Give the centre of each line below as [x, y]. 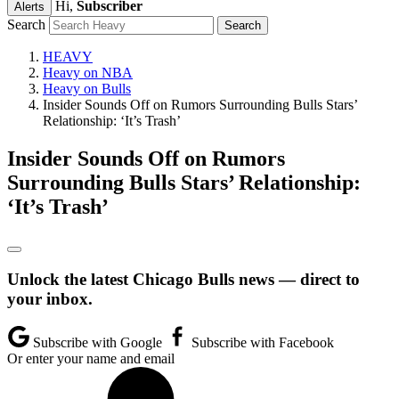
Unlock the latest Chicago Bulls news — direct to [183, 279]
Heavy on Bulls [87, 89]
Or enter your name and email [91, 359]
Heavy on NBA [88, 73]
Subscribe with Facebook [261, 343]
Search [26, 24]
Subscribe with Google [98, 343]
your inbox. [50, 298]
